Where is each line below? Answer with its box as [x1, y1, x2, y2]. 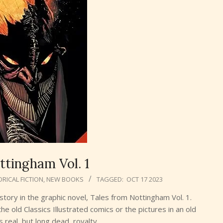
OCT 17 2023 [126, 175, 163, 184]
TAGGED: [97, 175, 123, 184]
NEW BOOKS [46, 175, 84, 184]
